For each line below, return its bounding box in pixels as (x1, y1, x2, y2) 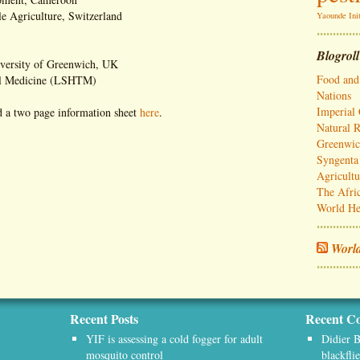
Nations (317, 88, 351, 103)
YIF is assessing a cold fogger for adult (86, 331, 263, 346)
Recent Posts (70, 309, 138, 328)
